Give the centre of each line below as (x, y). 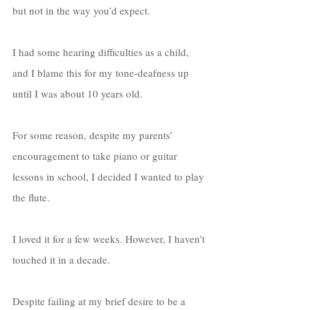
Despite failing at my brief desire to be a (100, 301)
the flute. (33, 197)
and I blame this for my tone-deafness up (102, 72)
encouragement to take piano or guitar (96, 155)
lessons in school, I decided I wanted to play (110, 176)
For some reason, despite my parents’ (94, 135)
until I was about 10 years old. (79, 93)
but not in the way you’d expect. (83, 10)
